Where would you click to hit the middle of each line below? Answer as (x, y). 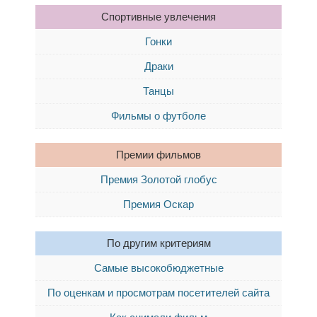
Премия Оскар (158, 204)
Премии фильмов (158, 155)
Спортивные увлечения (158, 17)
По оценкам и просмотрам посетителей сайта (158, 293)
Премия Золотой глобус (158, 179)
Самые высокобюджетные (158, 268)
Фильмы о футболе (158, 116)
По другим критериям (158, 243)
